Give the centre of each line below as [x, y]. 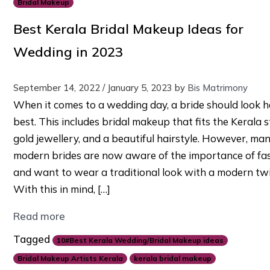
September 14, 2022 [56, 88]
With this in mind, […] [61, 189]
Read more [39, 216]
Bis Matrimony [217, 88]
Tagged [33, 239]
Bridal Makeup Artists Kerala [70, 259]
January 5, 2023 [140, 88]
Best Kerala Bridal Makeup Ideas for [128, 29]
